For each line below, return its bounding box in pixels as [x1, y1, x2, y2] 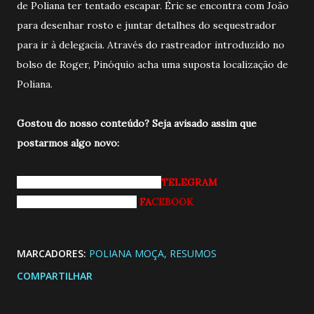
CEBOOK [151, 196, 193, 209]
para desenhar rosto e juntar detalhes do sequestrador [17, 19, 276, 32]
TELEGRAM [161, 176, 217, 189]
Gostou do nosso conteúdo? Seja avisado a [17, 117, 216, 130]
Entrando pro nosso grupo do [17, 176, 161, 189]
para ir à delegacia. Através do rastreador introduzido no [17, 39, 285, 52]
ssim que [216, 117, 257, 130]
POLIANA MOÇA [89, 247, 164, 261]
